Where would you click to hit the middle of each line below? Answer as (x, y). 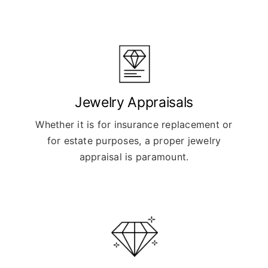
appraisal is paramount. (134, 156)
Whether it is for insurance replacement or (134, 124)
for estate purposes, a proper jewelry (134, 140)
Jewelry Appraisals (134, 102)
